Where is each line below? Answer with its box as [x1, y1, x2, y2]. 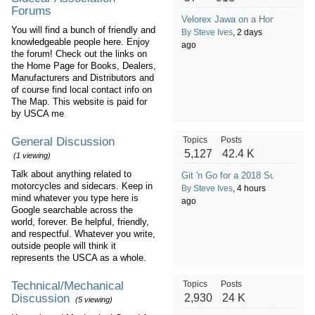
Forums [11, 4, 51, 18]
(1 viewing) [13, 151, 51, 160]
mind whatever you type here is [11, 193, 139, 203]
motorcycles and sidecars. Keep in [11, 181, 153, 191]
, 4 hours [232, 184, 266, 193]
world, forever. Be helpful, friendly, [11, 217, 149, 227]
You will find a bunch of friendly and [11, 25, 155, 35]
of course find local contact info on [11, 84, 152, 95]
